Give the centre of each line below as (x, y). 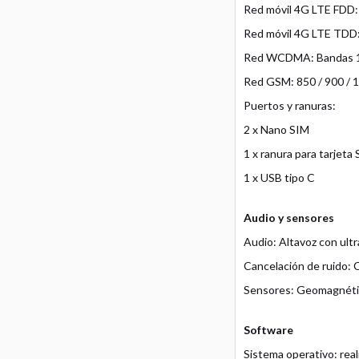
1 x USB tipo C (279, 177)
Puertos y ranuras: (289, 105)
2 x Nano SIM (276, 129)
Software (268, 330)
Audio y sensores (288, 218)
